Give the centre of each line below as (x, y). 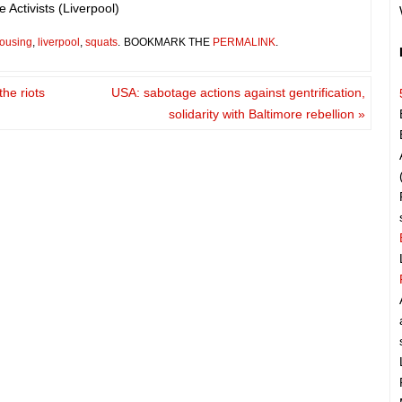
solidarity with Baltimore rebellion (263, 114)
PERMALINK (244, 42)
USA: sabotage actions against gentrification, (238, 92)
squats (101, 42)
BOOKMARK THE (167, 42)
